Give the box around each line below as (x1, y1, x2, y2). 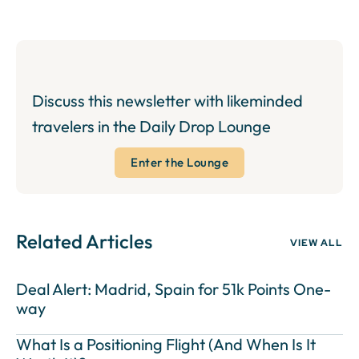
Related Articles (16, 229, 152, 254)
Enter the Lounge (131, 155, 228, 171)
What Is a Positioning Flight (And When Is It (16, 334, 316, 355)
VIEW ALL (290, 236, 343, 250)
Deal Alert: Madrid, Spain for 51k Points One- (16, 279, 331, 300)
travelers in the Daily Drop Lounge (32, 116, 271, 137)
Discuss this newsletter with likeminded (32, 91, 303, 111)
